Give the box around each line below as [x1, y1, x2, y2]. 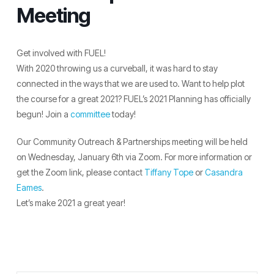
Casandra [204, 166, 243, 177]
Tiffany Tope [144, 166, 193, 177]
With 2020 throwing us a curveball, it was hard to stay [16, 62, 218, 73]
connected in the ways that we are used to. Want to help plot [16, 78, 245, 89]
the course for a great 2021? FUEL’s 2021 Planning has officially [16, 93, 251, 104]
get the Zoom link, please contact [16, 166, 144, 177]
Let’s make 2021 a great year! [16, 197, 125, 208]
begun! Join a [16, 108, 70, 119]
